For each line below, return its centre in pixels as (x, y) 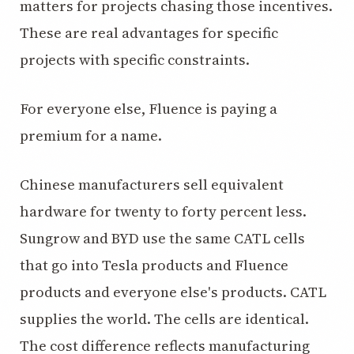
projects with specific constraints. (135, 60)
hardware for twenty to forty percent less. (163, 211)
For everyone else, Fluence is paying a (149, 109)
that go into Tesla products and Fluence (154, 265)
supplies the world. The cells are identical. (164, 319)
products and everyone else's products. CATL (173, 292)
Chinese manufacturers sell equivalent (152, 185)
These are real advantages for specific (149, 33)
